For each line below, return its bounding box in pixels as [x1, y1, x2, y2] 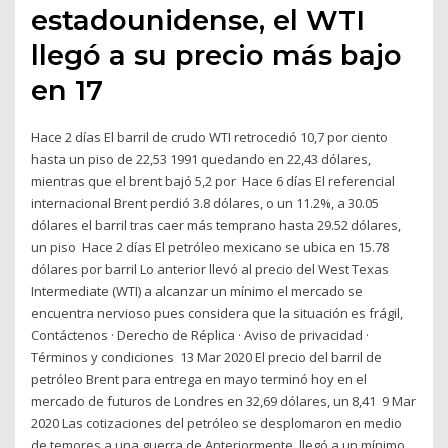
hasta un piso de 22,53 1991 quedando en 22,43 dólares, [31, 150, 372, 169]
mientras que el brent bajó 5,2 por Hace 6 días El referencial [31, 172, 396, 191]
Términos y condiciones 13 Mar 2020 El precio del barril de [31, 348, 383, 367]
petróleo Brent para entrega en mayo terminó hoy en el [31, 370, 368, 389]
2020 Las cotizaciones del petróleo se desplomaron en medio [31, 414, 403, 433]
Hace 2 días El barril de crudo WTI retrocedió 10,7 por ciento [31, 128, 389, 147]
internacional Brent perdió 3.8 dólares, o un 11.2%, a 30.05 [31, 194, 380, 213]
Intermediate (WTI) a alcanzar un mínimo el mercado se [31, 282, 364, 301]
